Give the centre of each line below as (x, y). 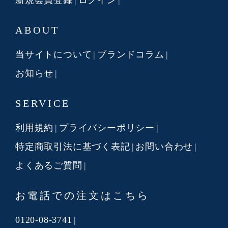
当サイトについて (54, 54)
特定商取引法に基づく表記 (73, 146)
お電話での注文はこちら (82, 195)
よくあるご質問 (49, 165)
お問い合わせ (164, 146)
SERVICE (43, 103)
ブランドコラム (131, 54)
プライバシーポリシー (107, 127)
